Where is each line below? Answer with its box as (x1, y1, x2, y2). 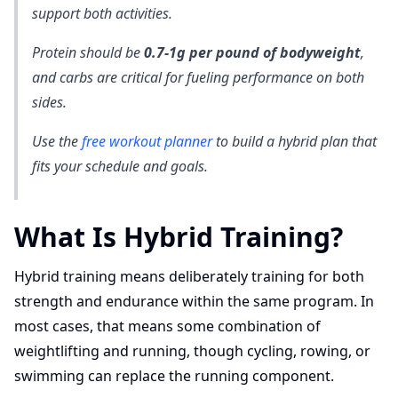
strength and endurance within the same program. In (14, 291, 374, 311)
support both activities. (32, 4, 172, 23)
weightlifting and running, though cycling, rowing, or (14, 341, 370, 361)
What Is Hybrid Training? (14, 219, 343, 255)
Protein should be (32, 43, 144, 62)
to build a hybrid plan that (212, 131, 377, 151)
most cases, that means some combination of (14, 316, 321, 336)
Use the (32, 131, 82, 151)
